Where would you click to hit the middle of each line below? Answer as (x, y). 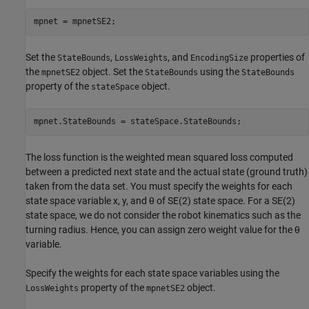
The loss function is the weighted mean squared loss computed (159, 157)
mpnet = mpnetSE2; (74, 22)
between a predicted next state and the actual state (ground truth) (167, 171)
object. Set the (112, 71)
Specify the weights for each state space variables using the (152, 273)
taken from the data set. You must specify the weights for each (159, 186)
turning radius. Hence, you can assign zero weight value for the (160, 229)
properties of (277, 57)
